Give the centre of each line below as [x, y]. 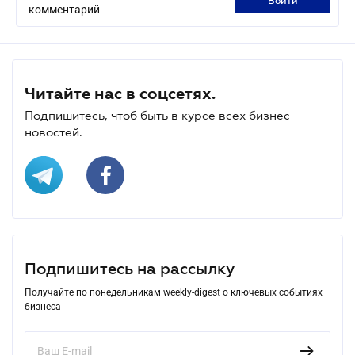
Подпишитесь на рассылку [130, 268]
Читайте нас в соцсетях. [120, 93]
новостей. [53, 132]
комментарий [64, 9]
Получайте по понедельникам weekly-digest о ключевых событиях [174, 292]
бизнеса [43, 306]
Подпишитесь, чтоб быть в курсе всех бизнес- [160, 115]
